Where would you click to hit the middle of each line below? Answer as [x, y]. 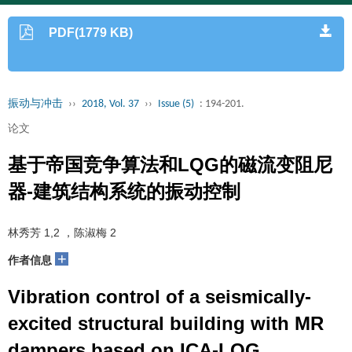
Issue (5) [176, 104]
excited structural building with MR [166, 323]
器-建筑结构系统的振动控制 [124, 191]
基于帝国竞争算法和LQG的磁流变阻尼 [170, 165]
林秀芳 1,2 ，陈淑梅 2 [62, 233]
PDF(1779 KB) [91, 33]
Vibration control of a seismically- [159, 297]
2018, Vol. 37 [110, 104]
